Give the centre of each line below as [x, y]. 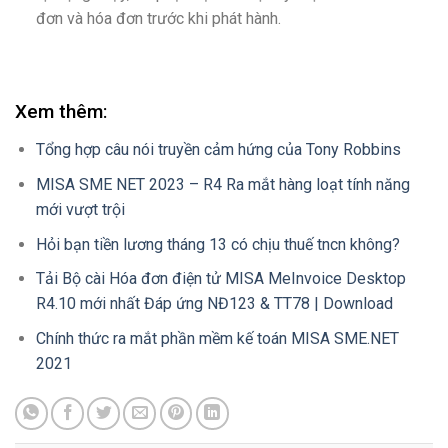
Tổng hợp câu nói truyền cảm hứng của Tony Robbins [218, 150]
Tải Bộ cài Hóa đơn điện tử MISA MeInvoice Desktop [220, 279]
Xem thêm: [61, 112]
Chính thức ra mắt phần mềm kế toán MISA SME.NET [217, 338]
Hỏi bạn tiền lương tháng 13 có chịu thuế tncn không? [217, 244]
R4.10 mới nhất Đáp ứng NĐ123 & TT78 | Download [214, 304]
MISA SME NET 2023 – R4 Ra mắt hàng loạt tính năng [222, 185]
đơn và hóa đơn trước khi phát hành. [158, 18]
